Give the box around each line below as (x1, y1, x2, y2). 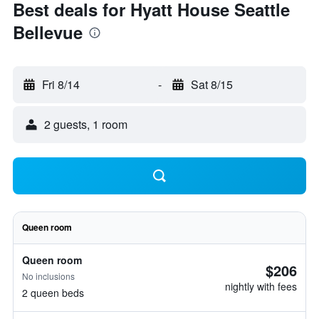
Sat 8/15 (190, 76, 233, 93)
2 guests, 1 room (44, 116, 127, 132)
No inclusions (22, 270, 75, 282)
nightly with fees (225, 279, 297, 293)
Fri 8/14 (42, 76, 80, 93)
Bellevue (13, 20, 83, 44)
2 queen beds (22, 286, 84, 300)
